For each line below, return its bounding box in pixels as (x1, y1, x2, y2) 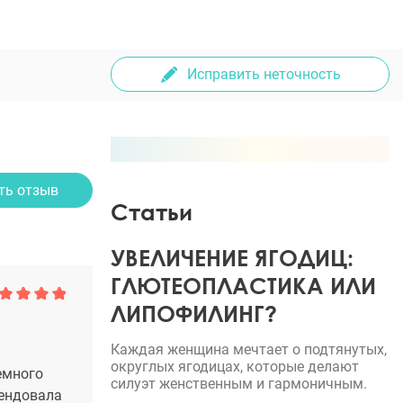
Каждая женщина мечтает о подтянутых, (111, 341, 387, 358)
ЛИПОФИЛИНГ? (111, 300, 277, 327)
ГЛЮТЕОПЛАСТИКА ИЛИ (111, 272, 376, 300)
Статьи (111, 198, 193, 226)
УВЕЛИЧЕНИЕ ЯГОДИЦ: (111, 244, 354, 272)
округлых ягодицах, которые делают (111, 358, 359, 375)
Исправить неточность (186, 66, 341, 83)
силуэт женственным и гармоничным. (111, 375, 367, 392)
